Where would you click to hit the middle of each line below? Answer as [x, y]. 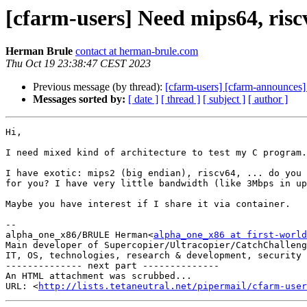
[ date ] [143, 99]
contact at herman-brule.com [137, 51]
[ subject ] [224, 99]
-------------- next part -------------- [112, 266]
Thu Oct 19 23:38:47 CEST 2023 [78, 64]
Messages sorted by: [79, 99]
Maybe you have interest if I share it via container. [148, 204]
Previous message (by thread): [99, 87]
